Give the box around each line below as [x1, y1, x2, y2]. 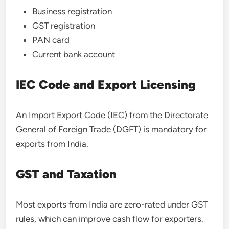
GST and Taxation [16, 166, 117, 181]
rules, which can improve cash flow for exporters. [16, 213, 204, 224]
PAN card [32, 34, 70, 45]
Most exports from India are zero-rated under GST [16, 199, 208, 210]
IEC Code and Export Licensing [16, 77, 196, 92]
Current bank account [32, 49, 116, 59]
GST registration [32, 20, 96, 31]
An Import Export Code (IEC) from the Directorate [16, 109, 209, 120]
